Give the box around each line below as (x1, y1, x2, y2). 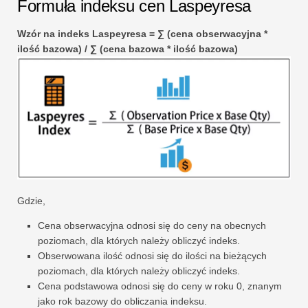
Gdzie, (17, 195, 45, 206)
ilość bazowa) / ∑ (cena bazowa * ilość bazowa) (17, 43, 238, 54)
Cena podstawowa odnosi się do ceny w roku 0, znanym (38, 280, 282, 291)
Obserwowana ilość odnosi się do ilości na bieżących (38, 250, 267, 261)
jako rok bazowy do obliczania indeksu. (38, 295, 207, 307)
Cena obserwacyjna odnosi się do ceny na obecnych (38, 219, 266, 231)
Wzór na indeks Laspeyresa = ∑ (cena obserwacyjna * (17, 27, 267, 39)
